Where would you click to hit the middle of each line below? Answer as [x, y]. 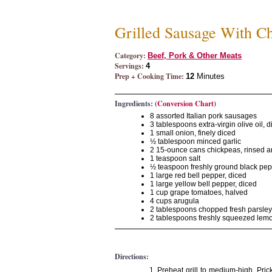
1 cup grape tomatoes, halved [199, 192]
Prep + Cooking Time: [149, 76]
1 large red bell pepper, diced [198, 175]
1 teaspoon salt [175, 158]
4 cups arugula [175, 201]
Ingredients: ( [136, 104]
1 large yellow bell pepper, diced [203, 184]
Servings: [129, 66]
